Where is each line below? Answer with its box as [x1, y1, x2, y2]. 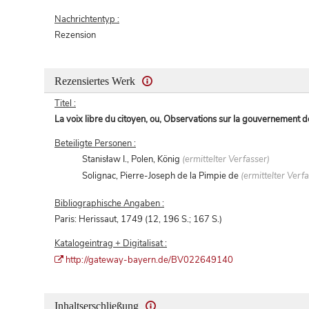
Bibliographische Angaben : [54, 197, 164, 210]
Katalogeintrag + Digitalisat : [54, 237, 167, 250]
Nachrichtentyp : [54, 12, 119, 26]
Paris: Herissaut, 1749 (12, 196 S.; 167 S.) [54, 213, 222, 226]
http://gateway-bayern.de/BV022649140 [66, 254, 236, 267]
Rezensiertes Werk [54, 74, 138, 87]
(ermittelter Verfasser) [182, 153, 270, 166]
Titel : [54, 97, 76, 110]
